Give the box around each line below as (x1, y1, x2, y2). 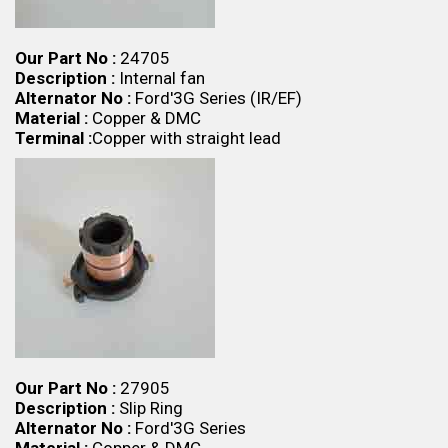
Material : (15, 108, 88, 128)
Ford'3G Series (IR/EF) (131, 88, 302, 108)
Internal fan (115, 68, 205, 88)
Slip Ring (115, 398, 183, 418)
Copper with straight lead (92, 128, 281, 148)
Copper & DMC (88, 108, 201, 128)
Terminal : (15, 128, 92, 148)
